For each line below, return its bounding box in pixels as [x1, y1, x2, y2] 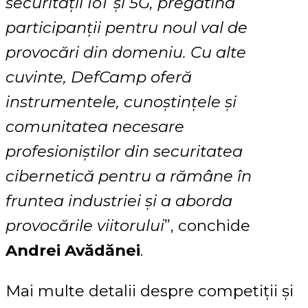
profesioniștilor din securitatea [5, 142, 243, 162]
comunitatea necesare [5, 117, 184, 137]
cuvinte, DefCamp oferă [5, 67, 192, 87]
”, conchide [164, 216, 250, 236]
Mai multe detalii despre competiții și [5, 280, 294, 300]
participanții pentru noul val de [5, 18, 247, 38]
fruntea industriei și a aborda [5, 191, 232, 211]
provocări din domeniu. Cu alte [5, 43, 246, 63]
